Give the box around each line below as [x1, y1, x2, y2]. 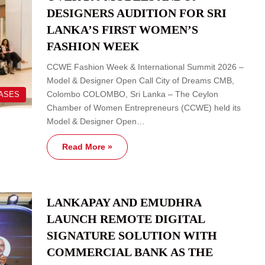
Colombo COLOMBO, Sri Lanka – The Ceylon [47, 89, 218, 99]
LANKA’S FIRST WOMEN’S [47, 22, 198, 36]
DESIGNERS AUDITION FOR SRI [47, 6, 227, 20]
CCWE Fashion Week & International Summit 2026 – [47, 62, 244, 72]
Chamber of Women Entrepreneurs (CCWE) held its [47, 102, 241, 112]
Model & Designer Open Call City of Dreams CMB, [47, 75, 234, 85]
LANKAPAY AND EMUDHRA [47, 195, 201, 209]
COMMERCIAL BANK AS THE [47, 245, 213, 258]
